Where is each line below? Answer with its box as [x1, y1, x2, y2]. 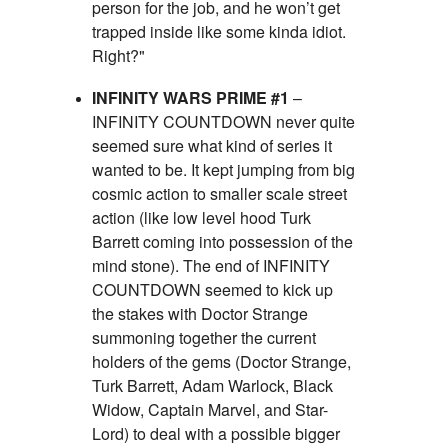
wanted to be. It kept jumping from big [92, 157, 355, 181]
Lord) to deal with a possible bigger [92, 421, 340, 445]
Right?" [92, 43, 145, 67]
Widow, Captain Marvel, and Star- [92, 397, 328, 421]
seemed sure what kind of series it [92, 133, 332, 157]
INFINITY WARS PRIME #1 [92, 85, 289, 109]
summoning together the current [92, 325, 316, 349]
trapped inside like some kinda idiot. [92, 19, 346, 43]
